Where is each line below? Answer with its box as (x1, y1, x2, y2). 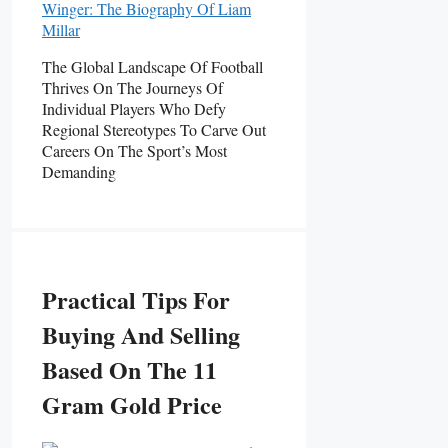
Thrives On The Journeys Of (42, 76, 223, 98)
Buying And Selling (42, 316, 240, 352)
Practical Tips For (42, 281, 230, 317)
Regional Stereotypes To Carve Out (42, 118, 266, 140)
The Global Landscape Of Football (42, 55, 263, 77)
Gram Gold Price (42, 386, 222, 422)
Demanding (42, 160, 116, 182)
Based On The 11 (42, 351, 217, 387)
